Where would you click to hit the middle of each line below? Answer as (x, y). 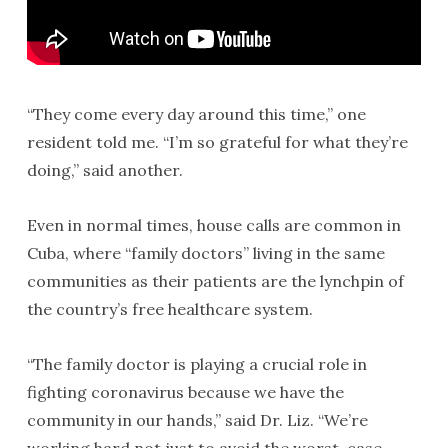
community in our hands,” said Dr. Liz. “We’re (197, 419)
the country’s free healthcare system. (169, 308)
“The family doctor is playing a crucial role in (196, 363)
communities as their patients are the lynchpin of (215, 280)
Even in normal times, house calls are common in (213, 224)
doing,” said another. (104, 169)
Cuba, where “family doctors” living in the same (205, 252)
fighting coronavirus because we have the (185, 391)
